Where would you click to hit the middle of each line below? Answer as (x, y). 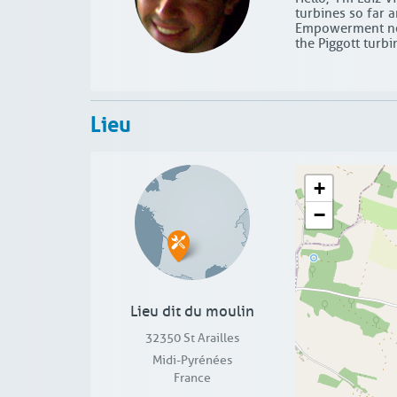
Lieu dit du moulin (193, 312)
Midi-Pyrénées (193, 361)
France (193, 378)
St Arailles (212, 339)
